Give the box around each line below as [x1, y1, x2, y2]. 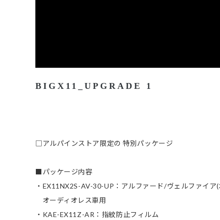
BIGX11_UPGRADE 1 [35, 81, 153, 91]
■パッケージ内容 [35, 167, 93, 176]
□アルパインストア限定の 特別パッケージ [35, 139, 173, 148]
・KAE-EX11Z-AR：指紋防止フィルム [35, 210, 159, 219]
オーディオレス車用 [35, 196, 107, 205]
